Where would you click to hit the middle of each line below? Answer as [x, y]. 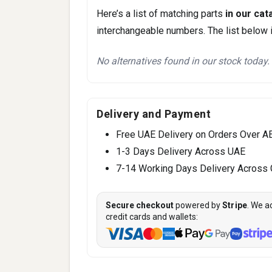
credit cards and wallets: [152, 216]
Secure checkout [140, 205]
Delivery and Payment [154, 114]
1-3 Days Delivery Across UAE [181, 151]
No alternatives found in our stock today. [183, 61]
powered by [198, 205]
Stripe [235, 205]
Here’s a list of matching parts [161, 13]
